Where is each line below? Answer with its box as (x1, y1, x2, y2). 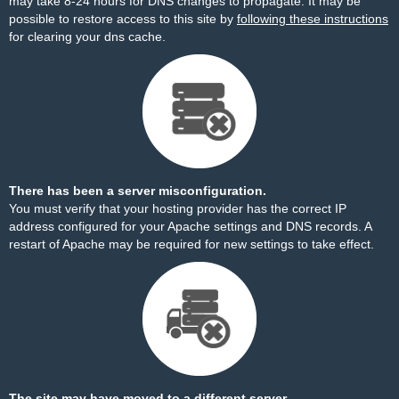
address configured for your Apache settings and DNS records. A (9, 219, 371, 233)
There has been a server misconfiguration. (9, 183, 266, 198)
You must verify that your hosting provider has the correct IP (9, 201, 346, 216)
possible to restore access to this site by (9, 12, 237, 26)
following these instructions (237, 12, 388, 26)
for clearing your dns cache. (9, 29, 166, 44)
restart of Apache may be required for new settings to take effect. (9, 237, 374, 251)
